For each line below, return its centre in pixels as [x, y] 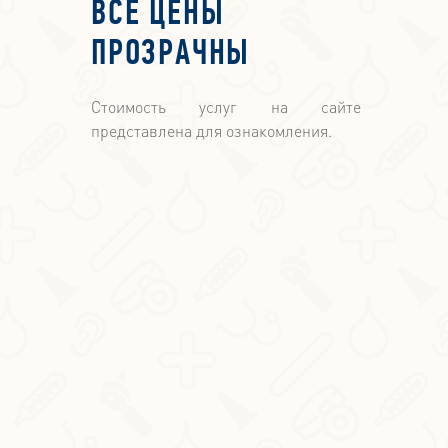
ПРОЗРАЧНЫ [171, 55]
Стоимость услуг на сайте [226, 107]
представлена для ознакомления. [211, 131]
